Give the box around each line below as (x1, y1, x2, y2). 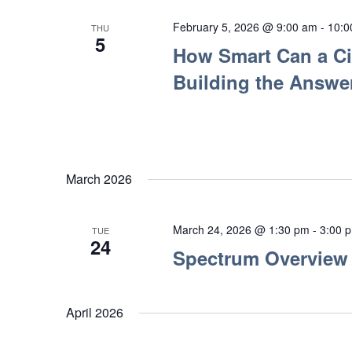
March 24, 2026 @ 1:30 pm (172, 222, 310, 238)
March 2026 (66, 170, 132, 189)
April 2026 (66, 303, 123, 322)
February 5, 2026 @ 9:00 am (172, 18, 317, 35)
